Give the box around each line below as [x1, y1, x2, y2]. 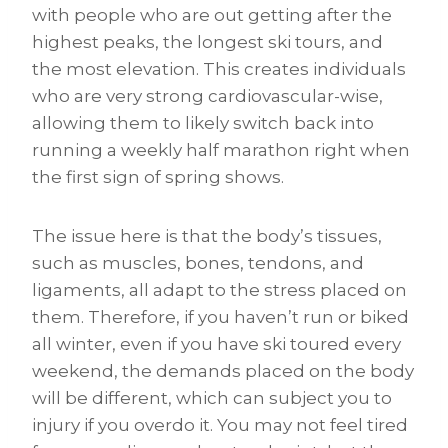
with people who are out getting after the [32, 5, 392, 26]
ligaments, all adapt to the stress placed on [32, 280, 407, 301]
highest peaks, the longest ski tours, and [32, 32, 383, 53]
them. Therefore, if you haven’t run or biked [32, 307, 409, 328]
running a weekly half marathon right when [32, 140, 410, 161]
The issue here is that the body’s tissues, [32, 226, 382, 247]
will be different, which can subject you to [32, 388, 392, 409]
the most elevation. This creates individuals [32, 59, 406, 80]
